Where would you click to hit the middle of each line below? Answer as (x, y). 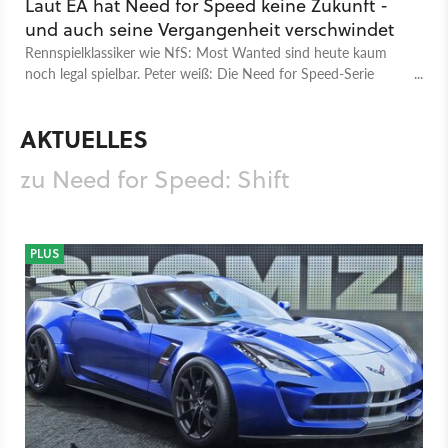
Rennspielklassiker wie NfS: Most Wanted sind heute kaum (206, 51)
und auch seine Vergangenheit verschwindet (209, 29)
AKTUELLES (84, 138)
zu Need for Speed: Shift (154, 178)
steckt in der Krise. (81, 93)
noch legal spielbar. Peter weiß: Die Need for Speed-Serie (199, 72)
